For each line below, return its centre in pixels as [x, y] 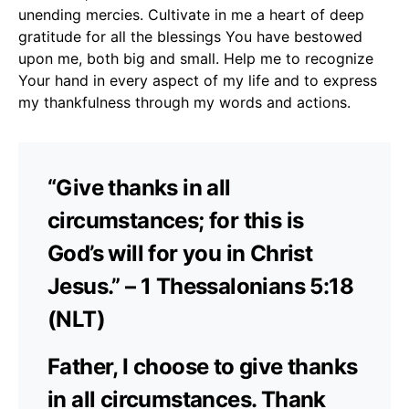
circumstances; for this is [176, 220]
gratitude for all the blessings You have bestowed [190, 36]
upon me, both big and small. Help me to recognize [196, 58]
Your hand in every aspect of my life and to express [198, 80]
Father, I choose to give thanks [203, 366]
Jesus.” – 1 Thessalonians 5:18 [200, 286]
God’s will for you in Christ [180, 253]
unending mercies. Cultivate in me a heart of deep [191, 14]
